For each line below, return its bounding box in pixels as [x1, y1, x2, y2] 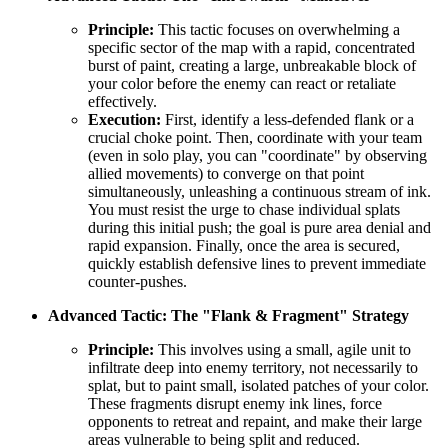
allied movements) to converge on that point [88, 165, 364, 183]
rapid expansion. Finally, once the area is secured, [88, 237, 400, 255]
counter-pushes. [88, 273, 187, 291]
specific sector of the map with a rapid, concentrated [88, 39, 415, 57]
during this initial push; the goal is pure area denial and [88, 219, 431, 237]
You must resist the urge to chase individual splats [88, 201, 400, 219]
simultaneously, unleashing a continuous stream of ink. [88, 183, 431, 201]
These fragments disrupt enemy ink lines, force [88, 395, 382, 413]
